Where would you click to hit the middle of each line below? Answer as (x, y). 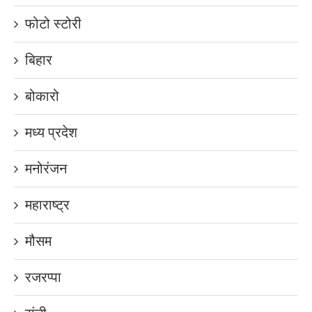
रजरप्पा (43, 276)
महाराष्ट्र (47, 204)
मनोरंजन (46, 168)
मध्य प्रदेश (51, 132)
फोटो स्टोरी (53, 23)
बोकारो (42, 95)
